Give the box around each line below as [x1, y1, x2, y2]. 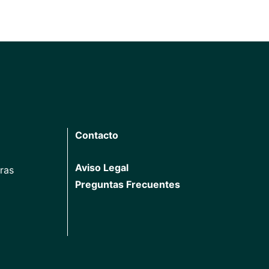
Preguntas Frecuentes [75, 178, 180, 190]
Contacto [75, 128, 118, 141]
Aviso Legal [75, 161, 128, 174]
